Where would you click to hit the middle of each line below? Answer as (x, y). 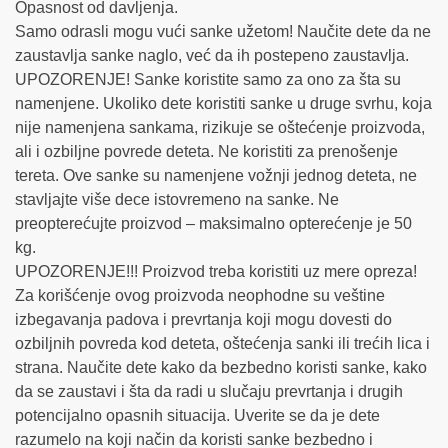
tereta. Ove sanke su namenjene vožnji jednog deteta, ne (216, 176)
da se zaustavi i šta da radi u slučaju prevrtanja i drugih (209, 392)
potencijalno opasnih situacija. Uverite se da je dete (197, 416)
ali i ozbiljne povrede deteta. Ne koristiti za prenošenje (206, 152)
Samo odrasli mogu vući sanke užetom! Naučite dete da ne (223, 32)
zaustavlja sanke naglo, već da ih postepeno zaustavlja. (212, 56)
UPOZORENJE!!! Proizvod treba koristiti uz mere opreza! (216, 272)
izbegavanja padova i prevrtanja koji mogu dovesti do (203, 320)
